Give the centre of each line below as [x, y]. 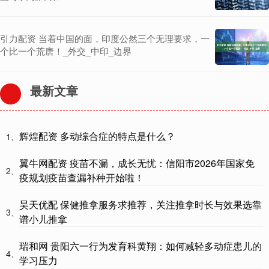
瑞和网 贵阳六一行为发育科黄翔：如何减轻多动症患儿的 [141, 246]
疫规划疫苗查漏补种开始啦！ [82, 177]
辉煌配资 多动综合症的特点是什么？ [97, 136]
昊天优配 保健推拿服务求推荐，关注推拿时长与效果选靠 [141, 204]
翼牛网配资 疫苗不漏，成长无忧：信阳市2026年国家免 [137, 163]
